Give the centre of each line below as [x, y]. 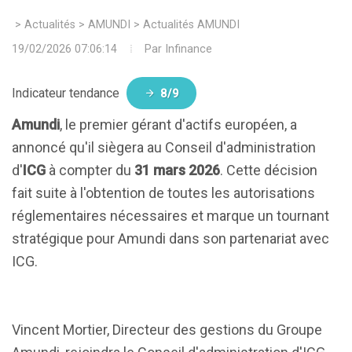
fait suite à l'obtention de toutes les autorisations [163, 193]
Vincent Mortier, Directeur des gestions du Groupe [167, 330]
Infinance [189, 49]
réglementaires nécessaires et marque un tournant [170, 216]
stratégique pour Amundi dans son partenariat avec [170, 238]
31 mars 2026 [177, 170]
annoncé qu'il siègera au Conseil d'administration [164, 147]
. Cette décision [269, 170]
